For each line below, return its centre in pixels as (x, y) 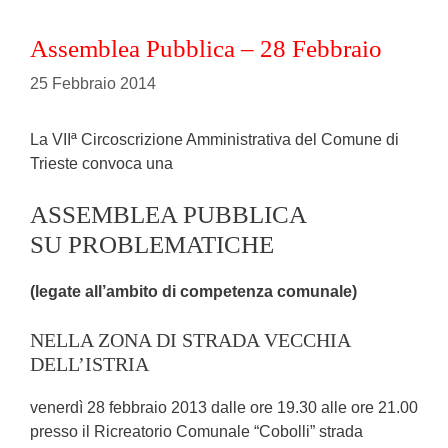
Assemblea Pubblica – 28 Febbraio (206, 48)
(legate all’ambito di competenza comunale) (193, 291)
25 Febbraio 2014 (93, 83)
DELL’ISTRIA (89, 363)
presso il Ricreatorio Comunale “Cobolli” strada (196, 431)
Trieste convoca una (101, 163)
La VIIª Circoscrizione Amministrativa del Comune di (214, 139)
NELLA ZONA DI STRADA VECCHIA (190, 339)
